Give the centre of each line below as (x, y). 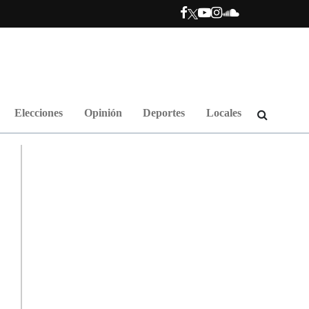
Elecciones (38, 113)
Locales (224, 113)
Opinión (103, 113)
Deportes (164, 113)
